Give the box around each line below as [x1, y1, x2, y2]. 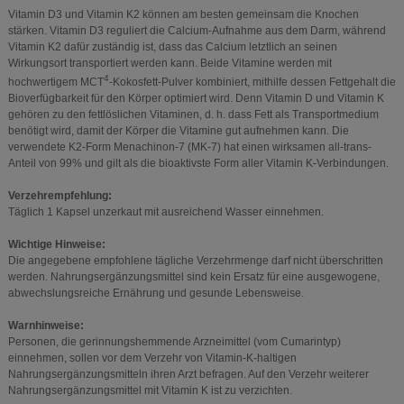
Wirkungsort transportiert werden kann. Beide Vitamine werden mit [7, 57, 332, 70]
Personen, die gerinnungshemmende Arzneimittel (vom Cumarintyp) [7, 335, 341, 349]
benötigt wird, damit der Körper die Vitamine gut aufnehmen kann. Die [7, 124, 349, 138]
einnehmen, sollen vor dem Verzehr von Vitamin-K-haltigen [7, 352, 297, 365]
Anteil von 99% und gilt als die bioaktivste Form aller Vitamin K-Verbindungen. [7, 157, 389, 170]
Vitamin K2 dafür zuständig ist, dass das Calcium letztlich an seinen [7, 41, 337, 54]
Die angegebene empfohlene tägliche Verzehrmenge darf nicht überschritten [7, 254, 383, 268]
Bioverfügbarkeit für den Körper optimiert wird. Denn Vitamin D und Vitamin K [7, 92, 384, 106]
